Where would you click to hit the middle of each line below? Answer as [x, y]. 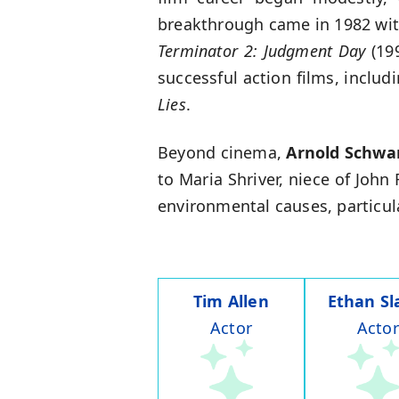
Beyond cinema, [222, 153]
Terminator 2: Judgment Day [262, 51]
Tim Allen [231, 301]
